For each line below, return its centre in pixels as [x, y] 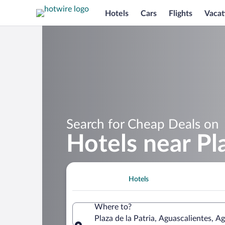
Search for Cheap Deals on [143, 124]
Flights [181, 13]
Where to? [113, 207]
